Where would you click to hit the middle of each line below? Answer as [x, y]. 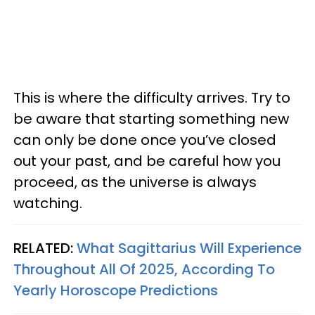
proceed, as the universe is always [135, 182]
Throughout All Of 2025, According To [144, 269]
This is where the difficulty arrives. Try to [152, 98]
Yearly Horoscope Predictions [116, 290]
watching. [48, 203]
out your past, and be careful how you [147, 161]
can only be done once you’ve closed [145, 140]
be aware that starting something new [151, 119]
